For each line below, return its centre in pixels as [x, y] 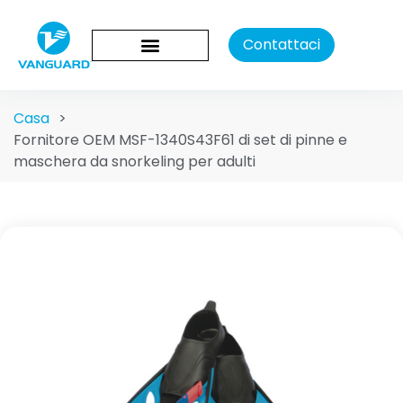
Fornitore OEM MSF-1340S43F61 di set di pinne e [180, 140]
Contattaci [282, 45]
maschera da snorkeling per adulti [134, 161]
